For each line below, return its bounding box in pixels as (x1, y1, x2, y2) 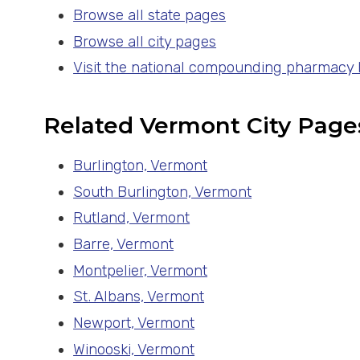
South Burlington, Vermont (73, 182, 252, 201)
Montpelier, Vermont (73, 261, 208, 280)
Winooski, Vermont (73, 340, 195, 358)
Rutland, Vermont (73, 209, 190, 227)
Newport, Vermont (73, 314, 195, 333)
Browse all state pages (73, 6, 227, 24)
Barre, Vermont (73, 235, 174, 254)
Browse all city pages (73, 32, 217, 51)
